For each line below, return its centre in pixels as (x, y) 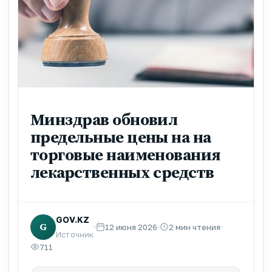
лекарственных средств (122, 172)
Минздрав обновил (104, 119)
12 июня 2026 (131, 227)
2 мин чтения (195, 227)
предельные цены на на (121, 137)
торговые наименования (126, 154)
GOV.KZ (73, 219)
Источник (75, 234)
